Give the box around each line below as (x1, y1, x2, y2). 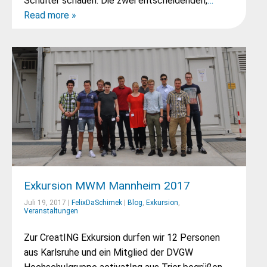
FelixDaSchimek (72, 198, 122, 207)
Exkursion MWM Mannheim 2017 (24, 179, 190, 193)
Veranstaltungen (24, 207, 78, 215)
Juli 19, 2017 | (24, 198, 72, 207)
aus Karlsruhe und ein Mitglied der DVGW (24, 247, 193, 258)
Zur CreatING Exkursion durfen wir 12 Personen (24, 232, 220, 243)
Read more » (24, 10, 76, 21)
